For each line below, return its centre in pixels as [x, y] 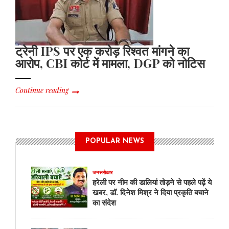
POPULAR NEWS [115, 142]
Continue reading [42, 90]
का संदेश [104, 203]
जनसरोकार [102, 173]
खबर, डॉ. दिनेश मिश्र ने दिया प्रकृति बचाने [151, 192]
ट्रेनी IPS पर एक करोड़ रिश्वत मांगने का [102, 51]
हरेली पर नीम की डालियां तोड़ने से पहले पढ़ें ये [152, 182]
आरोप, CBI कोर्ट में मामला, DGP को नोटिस [110, 63]
